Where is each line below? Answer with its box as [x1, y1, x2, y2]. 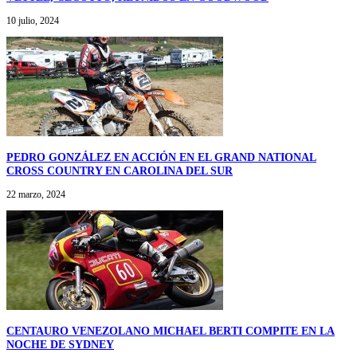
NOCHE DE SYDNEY [6, 337, 114, 351]
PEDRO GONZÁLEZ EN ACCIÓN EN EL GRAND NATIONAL [6, 150, 316, 163]
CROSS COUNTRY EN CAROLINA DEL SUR [6, 163, 233, 177]
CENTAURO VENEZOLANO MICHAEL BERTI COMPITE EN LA [6, 324, 335, 337]
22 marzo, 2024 [6, 188, 65, 200]
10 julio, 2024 [6, 14, 59, 26]
